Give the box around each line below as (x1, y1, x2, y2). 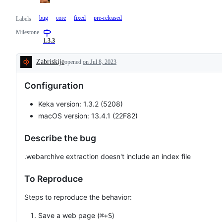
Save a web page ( (38, 211, 100, 220)
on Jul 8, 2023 (83, 58, 116, 65)
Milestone (16, 28, 39, 36)
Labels (16, 15, 31, 22)
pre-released (94, 14, 122, 21)
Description (16, 63, 75, 76)
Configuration (24, 80, 84, 91)
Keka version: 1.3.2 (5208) (38, 99, 123, 108)
